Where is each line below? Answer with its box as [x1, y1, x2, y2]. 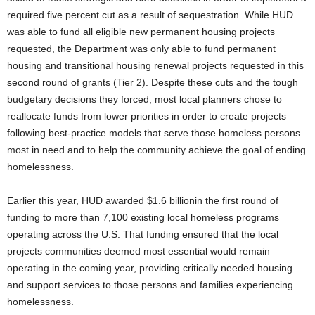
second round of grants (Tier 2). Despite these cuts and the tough [7, 77, 298, 88]
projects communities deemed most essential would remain [7, 245, 270, 257]
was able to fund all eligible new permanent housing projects [7, 26, 275, 37]
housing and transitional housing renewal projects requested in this [7, 60, 304, 71]
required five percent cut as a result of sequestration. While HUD [7, 9, 293, 20]
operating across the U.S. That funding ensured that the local [7, 229, 278, 240]
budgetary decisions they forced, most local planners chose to [7, 94, 282, 105]
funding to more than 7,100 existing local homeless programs [7, 212, 279, 223]
